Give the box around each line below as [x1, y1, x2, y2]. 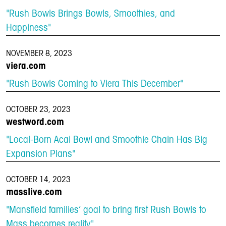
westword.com [6, 118, 64, 127]
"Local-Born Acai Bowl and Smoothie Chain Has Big [6, 136, 207, 145]
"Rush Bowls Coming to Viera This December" [6, 80, 183, 89]
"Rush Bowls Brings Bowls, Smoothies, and [6, 10, 175, 19]
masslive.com [6, 188, 62, 197]
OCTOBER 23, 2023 [6, 106, 71, 114]
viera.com [6, 62, 46, 71]
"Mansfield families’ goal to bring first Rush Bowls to [6, 206, 206, 215]
